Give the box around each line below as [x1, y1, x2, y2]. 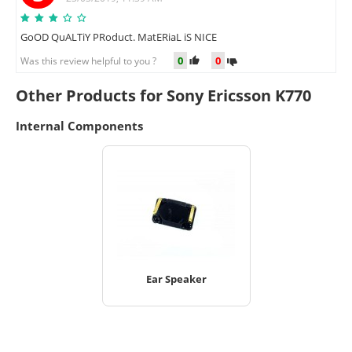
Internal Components [16, 117, 143, 134]
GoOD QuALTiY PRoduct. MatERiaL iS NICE [20, 29, 217, 44]
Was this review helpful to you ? [20, 53, 166, 68]
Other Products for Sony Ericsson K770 [16, 84, 311, 106]
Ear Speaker [145, 271, 207, 286]
